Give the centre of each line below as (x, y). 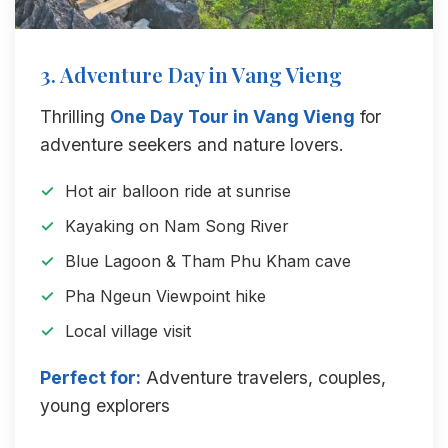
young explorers (105, 405)
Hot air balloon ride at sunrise (178, 191)
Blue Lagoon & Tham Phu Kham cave (208, 261)
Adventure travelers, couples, (263, 377)
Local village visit (128, 331)
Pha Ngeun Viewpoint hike (165, 296)
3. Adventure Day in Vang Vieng (191, 74)
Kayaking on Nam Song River (177, 226)
